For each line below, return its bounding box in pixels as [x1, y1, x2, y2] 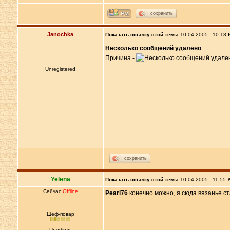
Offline [62, 188, 78, 194]
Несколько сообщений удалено [105, 45, 201, 52]
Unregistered [45, 66, 76, 72]
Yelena [50, 176, 70, 183]
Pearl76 [105, 189, 128, 197]
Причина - [105, 54, 136, 62]
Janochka [47, 31, 74, 37]
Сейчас [43, 188, 63, 194]
